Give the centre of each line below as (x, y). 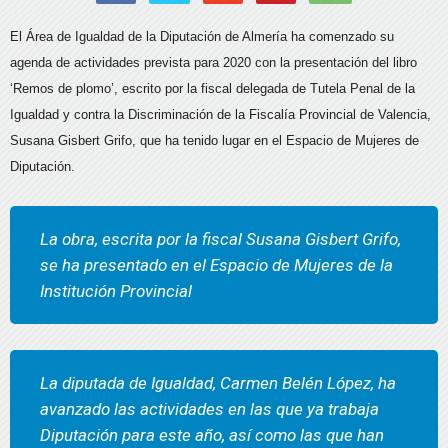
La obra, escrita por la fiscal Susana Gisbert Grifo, (220, 238)
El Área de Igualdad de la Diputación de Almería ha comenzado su (202, 36)
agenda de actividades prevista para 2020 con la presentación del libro (213, 62)
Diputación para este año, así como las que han (212, 434)
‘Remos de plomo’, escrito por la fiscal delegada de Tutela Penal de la (212, 88)
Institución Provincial (116, 290)
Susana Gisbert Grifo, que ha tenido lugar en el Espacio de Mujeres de (214, 140)
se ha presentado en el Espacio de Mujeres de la (216, 264)
